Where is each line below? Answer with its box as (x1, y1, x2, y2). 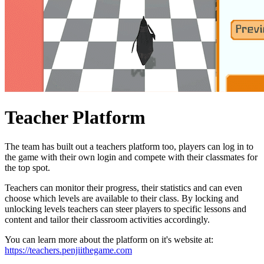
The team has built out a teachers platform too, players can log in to (5, 141, 253, 151)
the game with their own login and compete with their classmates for (5, 151, 258, 162)
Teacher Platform (5, 107, 146, 128)
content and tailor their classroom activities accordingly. (5, 214, 210, 225)
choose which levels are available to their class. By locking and (5, 193, 239, 203)
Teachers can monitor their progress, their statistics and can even (5, 182, 242, 193)
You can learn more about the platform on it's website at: (5, 234, 213, 245)
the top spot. (5, 162, 50, 173)
